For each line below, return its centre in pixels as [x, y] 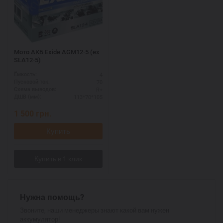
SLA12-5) [27, 60]
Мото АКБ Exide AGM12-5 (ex [57, 52]
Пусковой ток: [32, 82]
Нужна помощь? [52, 197]
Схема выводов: [35, 89]
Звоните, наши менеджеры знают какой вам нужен [95, 210]
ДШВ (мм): [28, 97]
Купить [58, 131]
